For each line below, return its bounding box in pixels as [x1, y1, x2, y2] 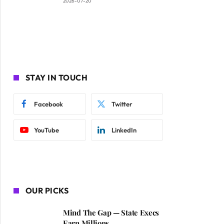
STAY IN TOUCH [25, 72, 88, 83]
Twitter [111, 100, 132, 108]
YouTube [34, 126, 59, 134]
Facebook [34, 100, 63, 108]
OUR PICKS [25, 185, 69, 196]
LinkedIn [111, 126, 136, 134]
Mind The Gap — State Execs [63, 207, 159, 218]
